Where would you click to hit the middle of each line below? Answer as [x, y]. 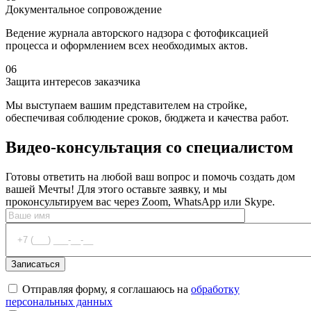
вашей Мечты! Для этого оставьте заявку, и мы [116, 190]
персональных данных [59, 302]
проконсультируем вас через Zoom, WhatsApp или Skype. [140, 202]
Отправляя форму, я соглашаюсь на [107, 289]
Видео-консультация [84, 148]
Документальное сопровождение [84, 10]
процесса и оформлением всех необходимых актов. [127, 46]
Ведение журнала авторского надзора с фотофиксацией [137, 33]
